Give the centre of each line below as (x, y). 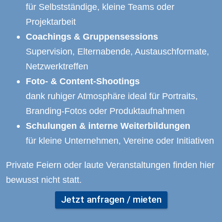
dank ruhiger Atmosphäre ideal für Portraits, (112, 96)
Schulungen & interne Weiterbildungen (108, 126)
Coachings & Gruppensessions (92, 37)
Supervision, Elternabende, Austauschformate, (117, 52)
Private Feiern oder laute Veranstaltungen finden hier (110, 165)
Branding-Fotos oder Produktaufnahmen (105, 111)
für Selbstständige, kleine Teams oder (100, 7)
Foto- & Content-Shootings (83, 81)
